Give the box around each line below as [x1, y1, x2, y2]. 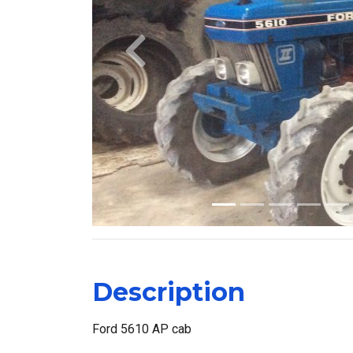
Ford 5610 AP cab [92, 321, 191, 336]
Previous [134, 51, 184, 66]
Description [92, 277, 245, 307]
